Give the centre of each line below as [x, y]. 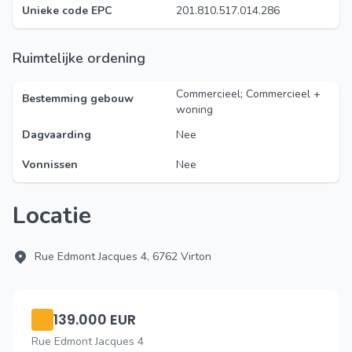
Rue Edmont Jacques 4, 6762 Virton [123, 257]
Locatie [59, 216]
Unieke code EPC [67, 11]
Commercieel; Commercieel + [248, 94]
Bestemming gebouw [78, 99]
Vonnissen [50, 165]
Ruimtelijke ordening [84, 58]
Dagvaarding [57, 135]
